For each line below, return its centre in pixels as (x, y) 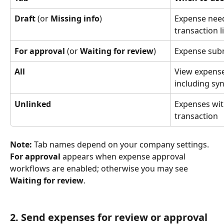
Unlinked (33, 104)
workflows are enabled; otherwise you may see (100, 169)
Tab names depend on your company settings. (121, 145)
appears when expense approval (124, 157)
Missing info (75, 19)
